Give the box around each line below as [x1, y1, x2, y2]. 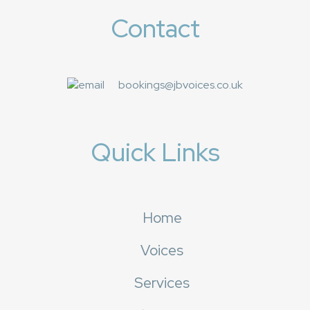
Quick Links [90, 136, 220, 170]
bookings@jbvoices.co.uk [118, 77, 243, 93]
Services [134, 273, 190, 293]
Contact [110, 12, 200, 46]
